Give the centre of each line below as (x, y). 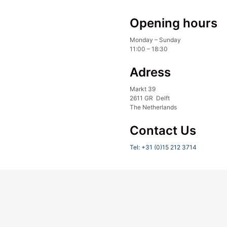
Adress (150, 72)
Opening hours (174, 23)
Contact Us (163, 130)
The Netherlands (153, 107)
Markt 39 (143, 89)
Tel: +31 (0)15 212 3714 (163, 147)
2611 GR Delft (150, 98)
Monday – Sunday (155, 40)
